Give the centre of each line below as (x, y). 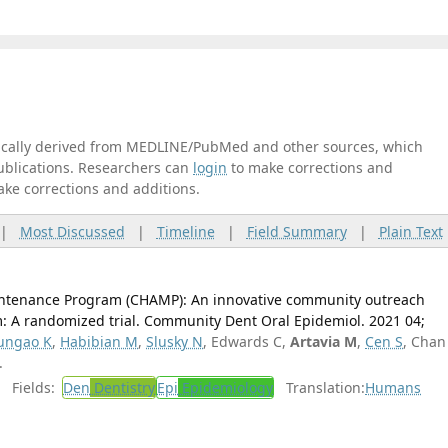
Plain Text (410, 231)
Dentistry (123, 388)
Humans (393, 388)
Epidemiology (226, 388)
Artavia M (324, 341)
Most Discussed (72, 231)
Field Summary (296, 231)
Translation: (320, 388)
